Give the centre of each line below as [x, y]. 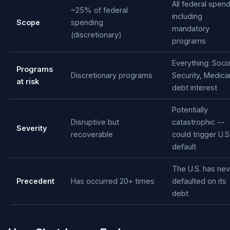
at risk [28, 82]
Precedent [35, 181]
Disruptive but [95, 122]
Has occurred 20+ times [113, 181]
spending [87, 23]
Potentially [190, 110]
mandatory [191, 29]
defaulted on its [199, 181]
